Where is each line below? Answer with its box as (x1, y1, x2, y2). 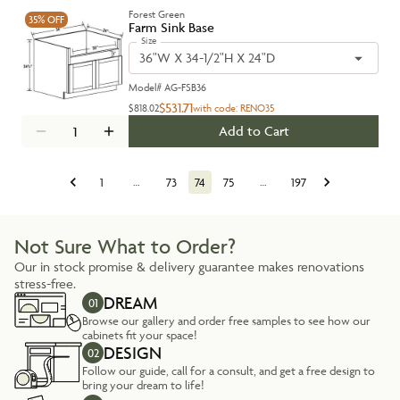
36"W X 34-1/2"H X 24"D (139, 49, 275, 66)
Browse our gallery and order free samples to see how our (82, 313, 371, 328)
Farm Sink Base (129, 19, 214, 36)
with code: (193, 101, 240, 114)
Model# (129, 80, 164, 94)
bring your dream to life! (82, 378, 204, 392)
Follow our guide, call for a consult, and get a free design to (82, 363, 375, 378)
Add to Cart (218, 122, 289, 139)
